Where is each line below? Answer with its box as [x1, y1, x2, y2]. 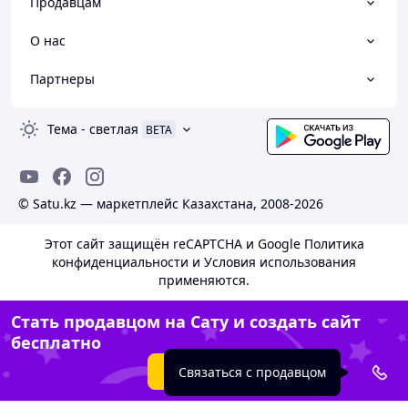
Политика [303, 235, 364, 252]
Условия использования [204, 253, 356, 270]
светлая [89, 120, 138, 138]
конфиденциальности [52, 253, 189, 270]
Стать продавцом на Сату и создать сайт [11, 311, 361, 332]
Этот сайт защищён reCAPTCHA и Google [44, 235, 304, 252]
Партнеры [30, 70, 95, 87]
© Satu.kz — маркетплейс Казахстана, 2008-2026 [18, 195, 323, 212]
